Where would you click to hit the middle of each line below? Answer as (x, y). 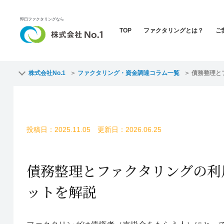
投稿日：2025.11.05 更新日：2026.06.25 (94, 129)
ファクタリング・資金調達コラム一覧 (128, 73)
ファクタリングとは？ (173, 30)
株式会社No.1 (47, 73)
